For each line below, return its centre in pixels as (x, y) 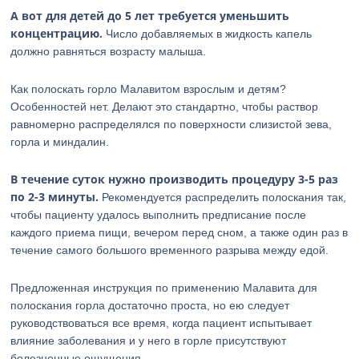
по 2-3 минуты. (55, 197)
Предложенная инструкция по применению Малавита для (164, 288)
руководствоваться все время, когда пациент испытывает (161, 323)
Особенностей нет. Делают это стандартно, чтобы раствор (165, 107)
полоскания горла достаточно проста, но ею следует (150, 305)
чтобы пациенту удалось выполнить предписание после (159, 215)
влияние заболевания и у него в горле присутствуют (149, 341)
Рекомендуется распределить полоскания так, (223, 197)
